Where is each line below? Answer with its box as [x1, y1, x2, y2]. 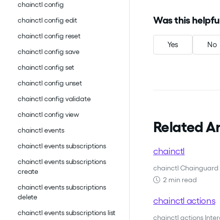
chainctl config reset [18, 32, 81, 40]
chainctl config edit [18, 16, 78, 25]
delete [18, 193, 38, 201]
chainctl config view [18, 110, 80, 119]
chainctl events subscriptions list [18, 209, 116, 217]
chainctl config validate [18, 95, 91, 103]
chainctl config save [18, 48, 80, 56]
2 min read [160, 176, 197, 184]
